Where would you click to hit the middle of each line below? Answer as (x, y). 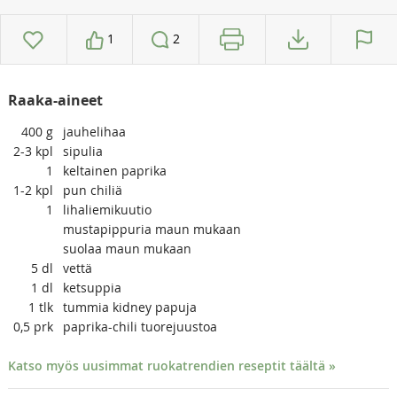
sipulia (82, 152)
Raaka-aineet (55, 101)
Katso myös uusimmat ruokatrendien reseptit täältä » (171, 366)
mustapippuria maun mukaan (152, 230)
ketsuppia (92, 288)
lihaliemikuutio (107, 210)
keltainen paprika (114, 171)
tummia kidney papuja (129, 307)
